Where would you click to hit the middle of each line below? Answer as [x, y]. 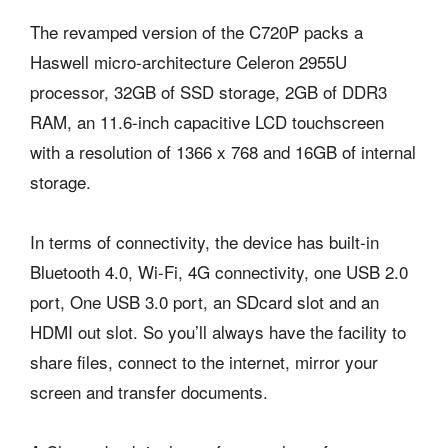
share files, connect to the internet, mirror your [204, 362]
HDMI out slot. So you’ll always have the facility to [218, 332]
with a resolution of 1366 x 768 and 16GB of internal [223, 152]
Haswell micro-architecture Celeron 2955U [188, 62]
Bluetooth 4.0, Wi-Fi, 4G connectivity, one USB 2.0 [219, 272]
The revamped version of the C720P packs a [196, 32]
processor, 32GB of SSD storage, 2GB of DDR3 [208, 92]
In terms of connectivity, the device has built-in [204, 242]
